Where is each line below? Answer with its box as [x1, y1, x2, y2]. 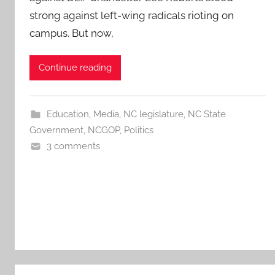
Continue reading [39, 62, 112, 74]
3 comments [46, 140, 100, 152]
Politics [124, 124, 153, 136]
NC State [187, 108, 226, 120]
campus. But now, [29, 26, 114, 39]
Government [29, 124, 83, 136]
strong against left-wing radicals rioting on [29, 9, 234, 21]
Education [46, 108, 89, 120]
